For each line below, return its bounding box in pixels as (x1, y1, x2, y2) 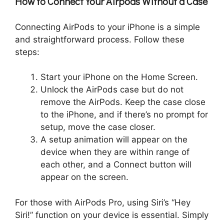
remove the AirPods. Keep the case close (40, 97, 205, 107)
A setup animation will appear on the (40, 134, 187, 145)
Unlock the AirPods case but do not (40, 84, 183, 95)
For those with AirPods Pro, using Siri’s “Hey (15, 197, 190, 207)
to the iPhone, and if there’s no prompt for (40, 109, 208, 120)
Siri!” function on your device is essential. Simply (15, 209, 208, 220)
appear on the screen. (40, 172, 128, 182)
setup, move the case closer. (40, 122, 155, 132)
